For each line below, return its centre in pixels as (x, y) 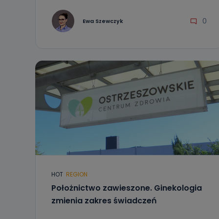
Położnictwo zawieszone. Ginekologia (127, 188)
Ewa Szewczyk (103, 21)
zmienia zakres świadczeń (104, 201)
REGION (77, 174)
